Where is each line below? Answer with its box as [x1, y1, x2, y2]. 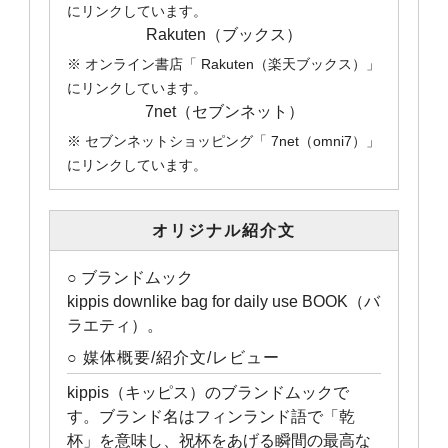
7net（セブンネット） [144, 103, 304, 120]
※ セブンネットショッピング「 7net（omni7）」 [67, 133, 381, 149]
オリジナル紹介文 [152, 222, 296, 239]
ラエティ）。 [67, 317, 164, 334]
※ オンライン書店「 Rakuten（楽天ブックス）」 [67, 56, 381, 72]
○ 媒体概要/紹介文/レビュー [67, 349, 281, 366]
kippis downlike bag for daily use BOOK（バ [67, 293, 381, 310]
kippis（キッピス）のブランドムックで [67, 384, 350, 401]
